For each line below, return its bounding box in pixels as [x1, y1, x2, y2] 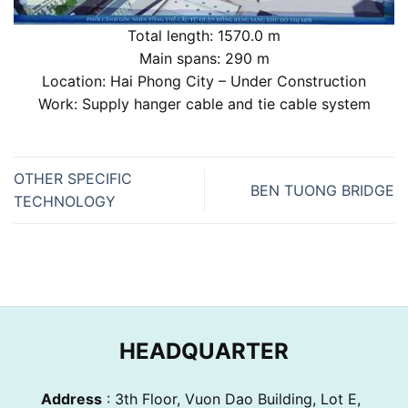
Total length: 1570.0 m [127, 26, 280, 46]
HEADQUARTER [119, 338, 289, 365]
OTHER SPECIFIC [14, 169, 132, 189]
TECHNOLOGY [14, 192, 116, 211]
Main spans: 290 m [138, 49, 270, 68]
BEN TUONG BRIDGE [250, 180, 394, 199]
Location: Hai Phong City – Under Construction [42, 72, 366, 91]
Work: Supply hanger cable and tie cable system [37, 95, 371, 114]
